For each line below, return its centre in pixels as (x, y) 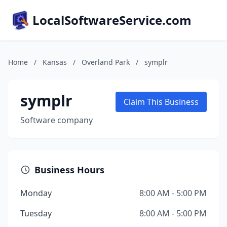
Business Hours (69, 170)
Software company (56, 120)
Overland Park (106, 62)
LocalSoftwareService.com (112, 20)
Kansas (55, 62)
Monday (36, 193)
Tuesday (36, 213)
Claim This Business (161, 102)
